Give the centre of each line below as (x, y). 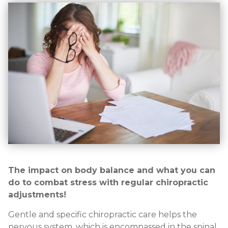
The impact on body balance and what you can (112, 170)
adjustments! (37, 195)
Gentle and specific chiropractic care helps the (103, 214)
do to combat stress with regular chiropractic (108, 183)
